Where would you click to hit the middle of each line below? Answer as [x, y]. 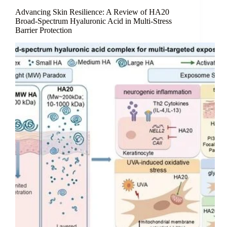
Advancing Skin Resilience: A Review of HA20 [92, 12]
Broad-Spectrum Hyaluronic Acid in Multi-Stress [93, 21]
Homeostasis [70, 41]
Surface [61, 31]
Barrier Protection [44, 30]
